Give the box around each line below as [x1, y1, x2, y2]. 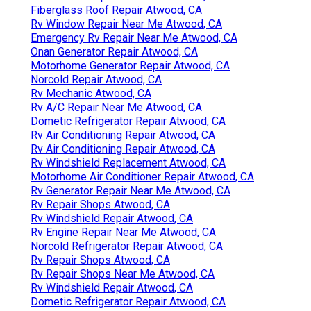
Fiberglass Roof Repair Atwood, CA [31, 3, 202, 17]
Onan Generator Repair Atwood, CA [31, 44, 198, 58]
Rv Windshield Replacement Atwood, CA [31, 155, 226, 169]
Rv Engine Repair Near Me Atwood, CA [31, 225, 216, 239]
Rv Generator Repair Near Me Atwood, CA [31, 183, 230, 197]
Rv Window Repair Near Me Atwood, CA [31, 17, 222, 31]
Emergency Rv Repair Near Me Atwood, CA [31, 31, 237, 44]
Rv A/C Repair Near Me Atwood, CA [31, 100, 202, 114]
